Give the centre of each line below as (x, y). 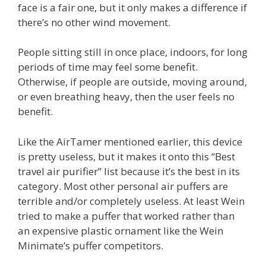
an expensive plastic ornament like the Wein (121, 230)
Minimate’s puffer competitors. (91, 245)
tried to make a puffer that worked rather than (126, 216)
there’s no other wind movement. (94, 22)
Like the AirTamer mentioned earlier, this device (130, 141)
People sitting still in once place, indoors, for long (133, 52)
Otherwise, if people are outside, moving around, (132, 82)
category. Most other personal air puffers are (123, 186)
